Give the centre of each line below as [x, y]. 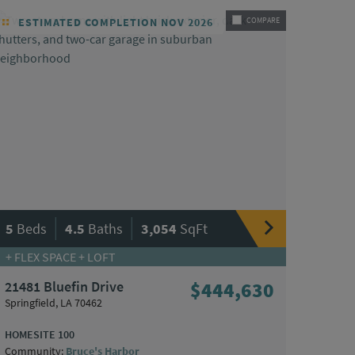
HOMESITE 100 [40, 334]
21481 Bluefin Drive [64, 286]
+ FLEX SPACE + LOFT [61, 256]
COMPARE [263, 21]
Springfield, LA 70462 [53, 302]
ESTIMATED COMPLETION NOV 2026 [114, 23]
